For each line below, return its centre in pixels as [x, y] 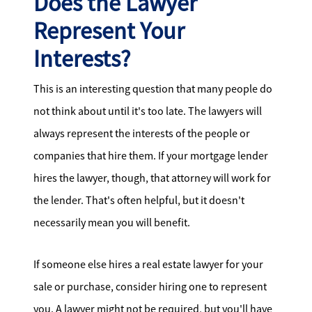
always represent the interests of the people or [142, 134]
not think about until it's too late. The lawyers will [148, 111]
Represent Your [109, 31]
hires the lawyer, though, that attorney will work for [152, 178]
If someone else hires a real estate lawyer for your [148, 265]
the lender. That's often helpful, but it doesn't [139, 201]
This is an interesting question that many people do [153, 89]
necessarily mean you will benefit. [112, 223]
